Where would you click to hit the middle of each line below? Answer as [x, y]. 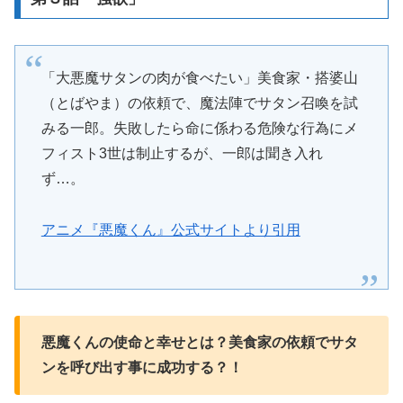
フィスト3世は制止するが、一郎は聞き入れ [182, 154]
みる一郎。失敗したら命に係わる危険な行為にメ [199, 129]
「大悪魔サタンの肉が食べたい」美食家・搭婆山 [199, 78]
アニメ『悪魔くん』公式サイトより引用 [170, 229]
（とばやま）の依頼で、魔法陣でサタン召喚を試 [199, 103]
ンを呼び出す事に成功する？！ [142, 367]
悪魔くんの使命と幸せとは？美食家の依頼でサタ [200, 342]
